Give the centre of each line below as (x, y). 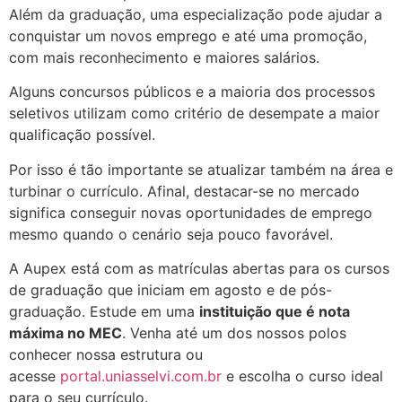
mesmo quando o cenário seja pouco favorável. (175, 234)
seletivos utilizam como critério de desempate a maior (194, 114)
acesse (35, 376)
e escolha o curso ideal (302, 376)
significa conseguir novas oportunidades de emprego (191, 212)
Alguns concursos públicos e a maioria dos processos (192, 92)
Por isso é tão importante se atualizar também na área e (201, 169)
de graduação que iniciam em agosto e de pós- (170, 289)
